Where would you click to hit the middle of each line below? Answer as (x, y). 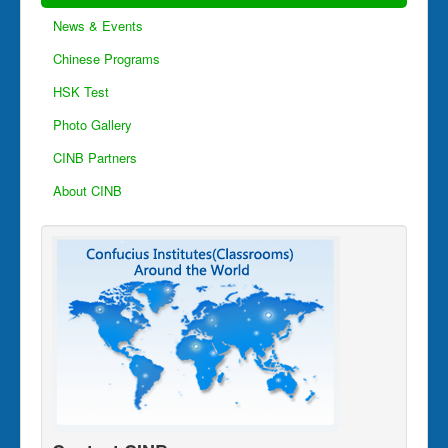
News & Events (98, 26)
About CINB (87, 191)
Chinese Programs (106, 59)
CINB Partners (95, 158)
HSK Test (81, 92)
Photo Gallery (92, 125)
